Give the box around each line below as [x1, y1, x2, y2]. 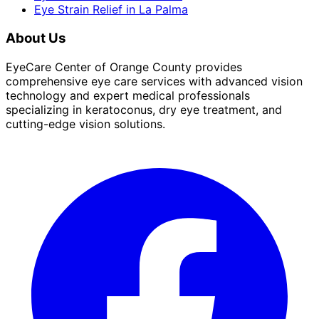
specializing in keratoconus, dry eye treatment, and [6, 102, 282, 117]
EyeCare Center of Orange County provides [6, 59, 242, 74]
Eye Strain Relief [34, 2, 122, 17]
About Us [6, 30, 66, 47]
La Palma [139, 2, 188, 17]
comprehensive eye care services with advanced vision [6, 73, 303, 88]
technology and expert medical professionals [6, 88, 250, 103]
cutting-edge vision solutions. [6, 116, 165, 131]
